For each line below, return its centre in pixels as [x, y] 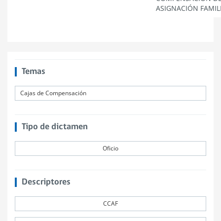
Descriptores [46, 182]
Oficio [110, 148]
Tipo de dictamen [55, 127]
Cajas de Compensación [53, 93]
